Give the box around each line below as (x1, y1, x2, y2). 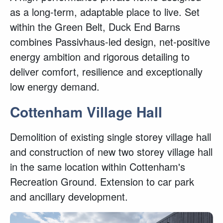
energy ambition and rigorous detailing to (10, 49, 190, 64)
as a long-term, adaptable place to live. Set (10, 4, 200, 19)
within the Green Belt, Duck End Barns (10, 19, 180, 34)
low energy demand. (10, 79, 100, 94)
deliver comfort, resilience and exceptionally (10, 64, 203, 79)
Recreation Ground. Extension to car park (10, 174, 194, 189)
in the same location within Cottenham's (10, 159, 185, 174)
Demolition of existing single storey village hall (10, 129, 211, 144)
